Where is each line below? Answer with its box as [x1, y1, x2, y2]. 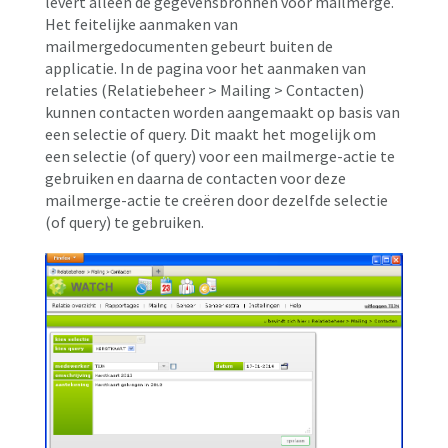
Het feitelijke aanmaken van [45, 14, 238, 35]
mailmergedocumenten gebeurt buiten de [45, 36, 333, 57]
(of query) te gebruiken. [45, 212, 204, 233]
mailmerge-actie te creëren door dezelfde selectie [45, 190, 388, 211]
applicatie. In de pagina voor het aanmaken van [45, 58, 366, 79]
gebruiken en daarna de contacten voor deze [45, 168, 346, 189]
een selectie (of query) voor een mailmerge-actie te [45, 146, 395, 167]
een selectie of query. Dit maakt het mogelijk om [45, 124, 376, 145]
